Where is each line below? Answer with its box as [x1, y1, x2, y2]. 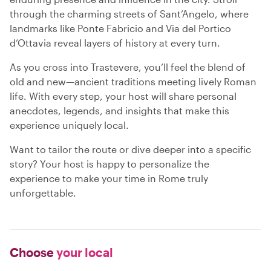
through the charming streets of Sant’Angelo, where [10, 8, 249, 19]
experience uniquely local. [10, 119, 129, 131]
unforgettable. [10, 187, 76, 198]
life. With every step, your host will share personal [10, 90, 237, 102]
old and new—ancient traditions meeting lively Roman [10, 76, 256, 87]
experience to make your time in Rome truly [10, 172, 208, 184]
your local [54, 245, 113, 260]
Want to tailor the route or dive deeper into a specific [10, 143, 251, 155]
